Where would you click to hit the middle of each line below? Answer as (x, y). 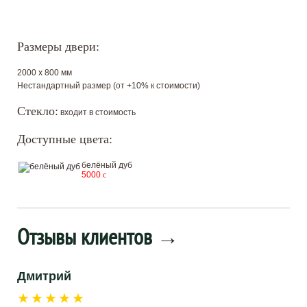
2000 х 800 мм (45, 73)
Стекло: (38, 111)
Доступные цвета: (66, 139)
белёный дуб (107, 165)
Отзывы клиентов (87, 236)
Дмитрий (44, 276)
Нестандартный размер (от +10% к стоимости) (109, 86)
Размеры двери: (60, 47)
